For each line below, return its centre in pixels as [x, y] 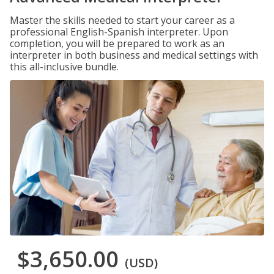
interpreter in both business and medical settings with [134, 55]
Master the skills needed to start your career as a [122, 20]
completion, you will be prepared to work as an [117, 43]
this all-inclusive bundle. [64, 67]
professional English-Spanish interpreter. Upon [119, 32]
